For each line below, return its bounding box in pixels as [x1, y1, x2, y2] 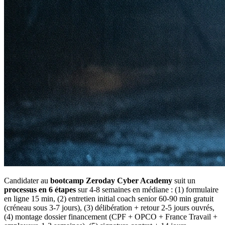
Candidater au [4, 176, 50, 185]
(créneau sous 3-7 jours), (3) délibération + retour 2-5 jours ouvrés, [4, 203, 214, 212]
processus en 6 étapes [4, 185, 76, 194]
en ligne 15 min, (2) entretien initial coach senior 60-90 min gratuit [4, 194, 213, 203]
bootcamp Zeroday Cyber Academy [50, 176, 172, 185]
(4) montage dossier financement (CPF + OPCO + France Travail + [4, 212, 217, 221]
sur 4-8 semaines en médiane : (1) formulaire [76, 185, 218, 194]
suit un [172, 176, 195, 185]
